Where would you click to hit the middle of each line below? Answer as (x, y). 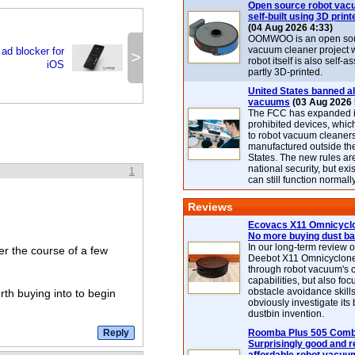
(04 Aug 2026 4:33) (290, 28)
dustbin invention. (286, 314)
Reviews (210, 207)
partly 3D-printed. (285, 72)
